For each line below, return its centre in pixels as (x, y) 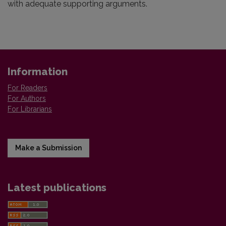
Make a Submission (48, 148)
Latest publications (57, 188)
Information (38, 72)
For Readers (27, 88)
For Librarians (30, 109)
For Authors (27, 99)
